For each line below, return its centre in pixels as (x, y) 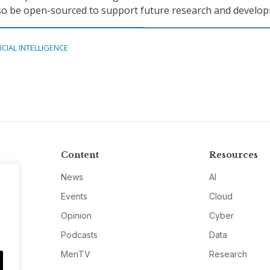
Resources (234, 155)
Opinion (76, 215)
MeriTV (75, 254)
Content (80, 155)
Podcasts (79, 234)
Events (74, 196)
